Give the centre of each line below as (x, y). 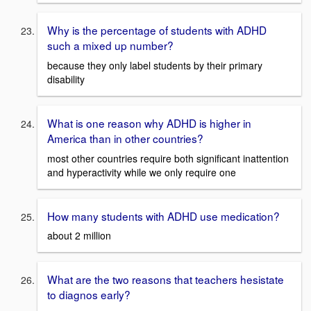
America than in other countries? (125, 138)
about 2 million (79, 236)
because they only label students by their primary (155, 65)
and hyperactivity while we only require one (142, 172)
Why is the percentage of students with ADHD (157, 30)
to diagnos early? (89, 295)
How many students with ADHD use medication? (163, 216)
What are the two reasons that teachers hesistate (166, 279)
